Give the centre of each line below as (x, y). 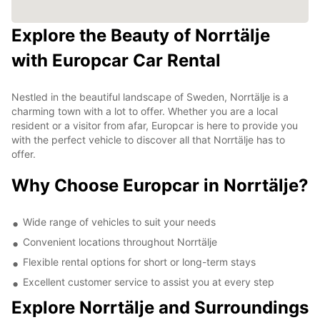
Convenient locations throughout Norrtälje (120, 241)
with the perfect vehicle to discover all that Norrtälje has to (148, 139)
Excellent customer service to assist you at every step (149, 281)
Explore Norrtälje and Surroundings (160, 307)
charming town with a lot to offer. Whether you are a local (145, 111)
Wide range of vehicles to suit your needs (119, 221)
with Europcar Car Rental (116, 60)
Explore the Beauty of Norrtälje (141, 35)
